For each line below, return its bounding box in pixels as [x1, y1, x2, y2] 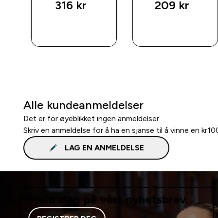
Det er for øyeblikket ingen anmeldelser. [23, 114, 161, 123]
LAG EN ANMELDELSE [64, 143, 144, 152]
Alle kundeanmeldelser [23, 98, 144, 111]
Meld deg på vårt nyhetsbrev [28, 192, 186, 206]
